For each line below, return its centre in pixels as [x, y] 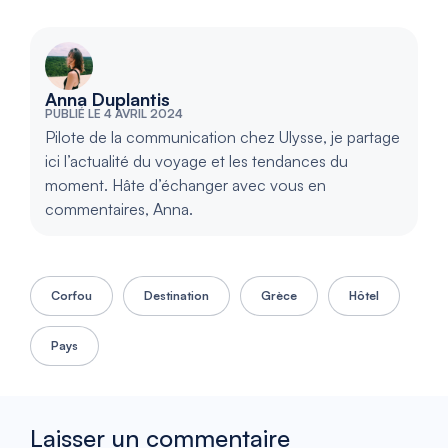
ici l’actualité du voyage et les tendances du [196, 161]
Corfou [71, 296]
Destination [176, 296]
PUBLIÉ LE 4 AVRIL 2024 [114, 114]
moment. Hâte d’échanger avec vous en [185, 185]
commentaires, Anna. [119, 209]
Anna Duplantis [107, 99]
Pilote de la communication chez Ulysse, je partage [222, 137]
